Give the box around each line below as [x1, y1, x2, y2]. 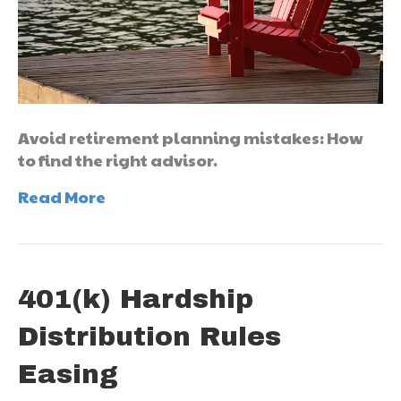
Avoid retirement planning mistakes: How [18, 126, 363, 149]
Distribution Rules [18, 322, 281, 352]
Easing [18, 360, 118, 389]
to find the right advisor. [18, 149, 218, 172]
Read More [18, 185, 106, 209]
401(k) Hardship [18, 285, 253, 314]
